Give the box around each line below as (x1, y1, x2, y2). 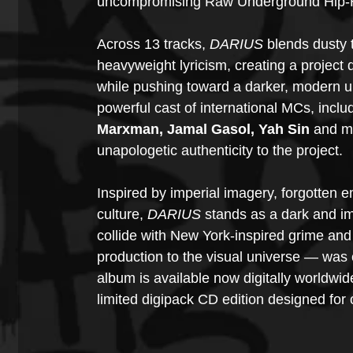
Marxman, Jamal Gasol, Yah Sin (97, 121, 310, 137)
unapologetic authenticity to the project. (97, 143, 343, 158)
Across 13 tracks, (97, 36, 210, 52)
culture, (97, 206, 147, 222)
